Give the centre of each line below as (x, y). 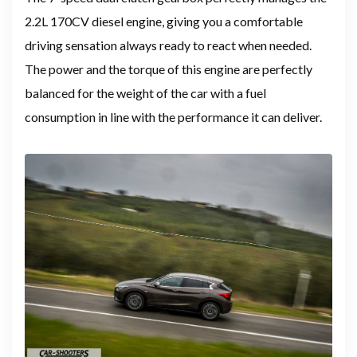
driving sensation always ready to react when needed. (168, 45)
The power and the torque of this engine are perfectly (169, 69)
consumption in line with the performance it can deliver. (173, 117)
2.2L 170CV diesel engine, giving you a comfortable (164, 22)
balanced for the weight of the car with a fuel (145, 93)
